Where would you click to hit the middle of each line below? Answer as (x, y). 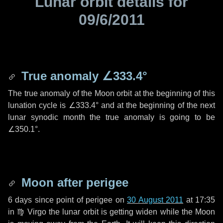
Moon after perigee (73, 182)
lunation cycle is (38, 105)
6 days (20, 200)
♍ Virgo (32, 212)
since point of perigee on (80, 200)
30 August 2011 (155, 200)
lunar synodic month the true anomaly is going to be (111, 117)
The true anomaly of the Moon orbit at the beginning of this (111, 93)
